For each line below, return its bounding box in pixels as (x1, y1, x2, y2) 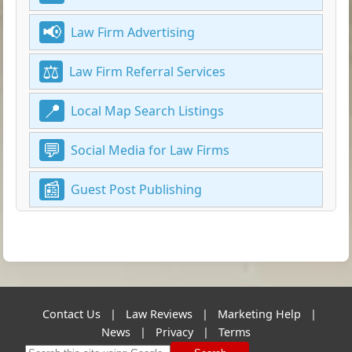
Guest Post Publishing (71, 181, 203, 199)
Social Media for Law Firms (71, 141, 230, 159)
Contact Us (42, 306, 101, 321)
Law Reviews (125, 306, 192, 321)
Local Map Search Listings (71, 102, 225, 120)
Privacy (156, 324, 193, 339)
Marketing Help (217, 306, 301, 321)
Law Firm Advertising (71, 24, 196, 42)
